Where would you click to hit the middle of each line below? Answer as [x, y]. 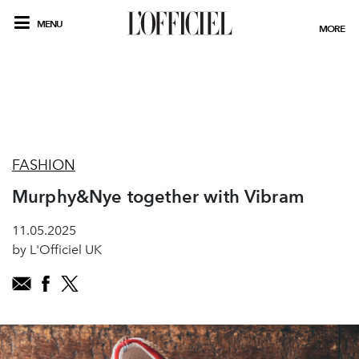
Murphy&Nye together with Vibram [158, 196]
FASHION [44, 165]
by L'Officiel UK [57, 250]
